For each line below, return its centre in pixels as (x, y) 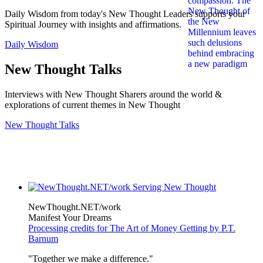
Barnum (43, 238)
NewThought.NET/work (75, 207)
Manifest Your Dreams (70, 217)
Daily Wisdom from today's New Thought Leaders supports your (125, 14)
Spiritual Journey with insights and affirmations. (93, 25)
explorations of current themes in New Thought (92, 104)
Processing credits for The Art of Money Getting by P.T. (132, 228)
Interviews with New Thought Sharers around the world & (113, 94)
